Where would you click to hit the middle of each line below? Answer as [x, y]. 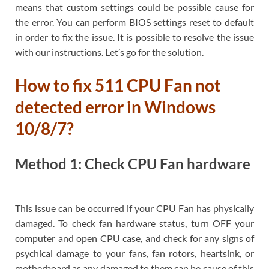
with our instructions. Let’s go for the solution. [109, 52]
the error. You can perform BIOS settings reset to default [134, 22]
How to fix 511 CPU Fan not [118, 86]
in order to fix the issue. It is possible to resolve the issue [134, 37]
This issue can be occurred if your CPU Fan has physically [134, 208]
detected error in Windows [115, 107]
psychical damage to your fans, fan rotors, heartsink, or [134, 253]
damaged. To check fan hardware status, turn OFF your [134, 223]
